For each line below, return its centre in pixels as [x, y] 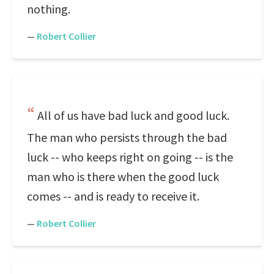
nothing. [49, 9]
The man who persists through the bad [127, 137]
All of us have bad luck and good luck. [133, 115]
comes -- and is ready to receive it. [113, 196]
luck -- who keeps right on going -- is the [130, 157]
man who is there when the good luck [123, 176]
